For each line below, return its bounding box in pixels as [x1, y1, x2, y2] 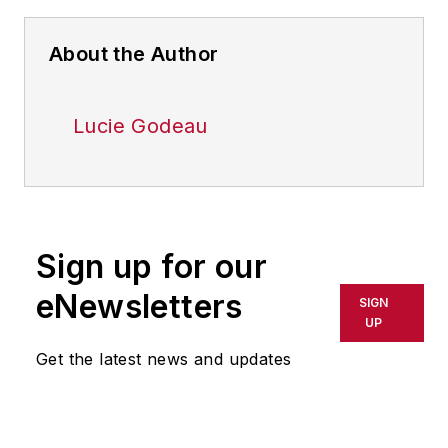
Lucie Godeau [73, 114, 208, 139]
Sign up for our [36, 247, 267, 287]
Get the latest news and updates [36, 349, 292, 370]
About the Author [49, 42, 219, 67]
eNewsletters [36, 287, 243, 327]
